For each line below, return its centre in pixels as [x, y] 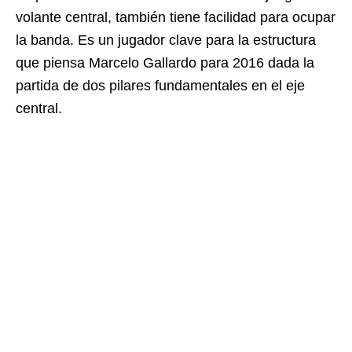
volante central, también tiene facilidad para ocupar [176, 17]
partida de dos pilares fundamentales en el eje [160, 86]
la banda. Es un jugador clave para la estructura [166, 40]
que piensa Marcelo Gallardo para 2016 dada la [165, 63]
